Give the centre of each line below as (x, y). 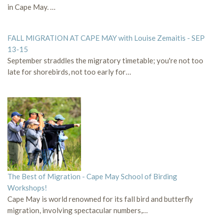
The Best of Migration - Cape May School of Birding (92, 177)
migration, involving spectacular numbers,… (78, 210)
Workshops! (27, 188)
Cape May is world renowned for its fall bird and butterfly (100, 199)
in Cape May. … (31, 7)
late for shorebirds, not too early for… (69, 72)
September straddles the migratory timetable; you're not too (105, 61)
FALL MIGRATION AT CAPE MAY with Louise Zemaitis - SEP (106, 38)
